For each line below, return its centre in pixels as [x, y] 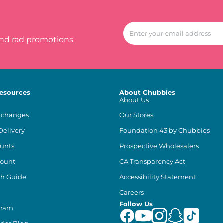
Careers [132, 192]
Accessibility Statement [158, 177]
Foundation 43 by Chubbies [165, 131]
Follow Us [136, 204]
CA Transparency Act [152, 162]
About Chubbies [147, 92]
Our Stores [136, 115]
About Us [134, 100]
